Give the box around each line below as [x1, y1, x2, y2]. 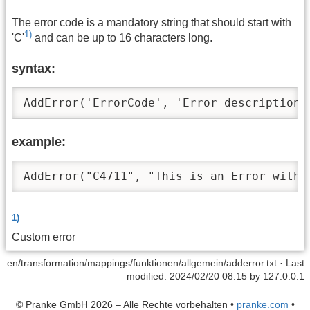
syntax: [12, 62, 55, 76]
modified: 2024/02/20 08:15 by [127, 270, 263, 282]
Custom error [12, 230, 75, 243]
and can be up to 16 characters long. [32, 32, 212, 44]
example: [12, 134, 66, 149]
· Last [277, 257, 304, 268]
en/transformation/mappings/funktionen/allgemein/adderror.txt [7, 257, 277, 268]
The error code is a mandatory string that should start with [12, 17, 291, 29]
